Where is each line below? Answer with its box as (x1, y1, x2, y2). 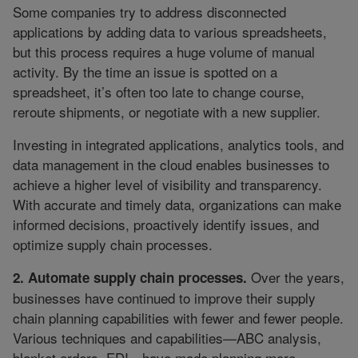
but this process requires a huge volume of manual (13, 42, 315, 62)
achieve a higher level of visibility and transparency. (13, 174, 322, 195)
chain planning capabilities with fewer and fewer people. (13, 308, 344, 328)
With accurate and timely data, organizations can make (13, 194, 341, 215)
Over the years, (247, 267, 344, 288)
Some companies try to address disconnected (13, 2, 286, 22)
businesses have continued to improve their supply (13, 288, 316, 308)
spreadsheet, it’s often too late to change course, (13, 82, 304, 102)
